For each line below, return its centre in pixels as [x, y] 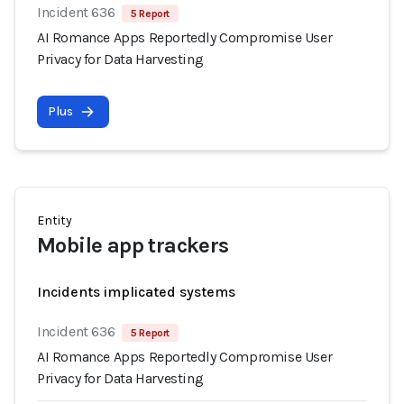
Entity [55, 220]
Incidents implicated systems [136, 292]
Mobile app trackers [133, 245]
